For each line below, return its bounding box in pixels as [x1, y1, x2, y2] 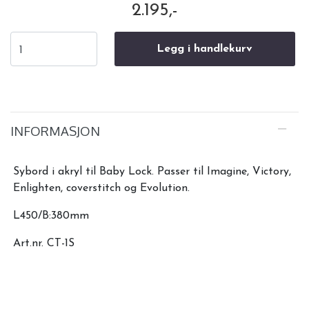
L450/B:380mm [13, 210, 89, 222]
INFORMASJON [10, 123, 100, 139]
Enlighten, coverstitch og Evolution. [13, 183, 190, 195]
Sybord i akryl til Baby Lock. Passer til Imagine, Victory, [13, 166, 291, 178]
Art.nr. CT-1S [13, 238, 74, 250]
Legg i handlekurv [157, 43, 253, 55]
